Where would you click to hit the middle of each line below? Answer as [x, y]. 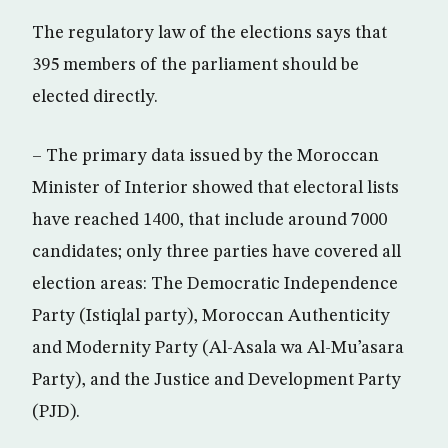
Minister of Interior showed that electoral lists [215, 188]
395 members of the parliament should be [195, 65]
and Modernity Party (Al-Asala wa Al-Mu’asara [218, 348]
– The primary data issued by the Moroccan [205, 156]
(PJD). [56, 412]
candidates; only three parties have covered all [216, 252]
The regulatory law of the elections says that [209, 33]
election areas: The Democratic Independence [215, 284]
